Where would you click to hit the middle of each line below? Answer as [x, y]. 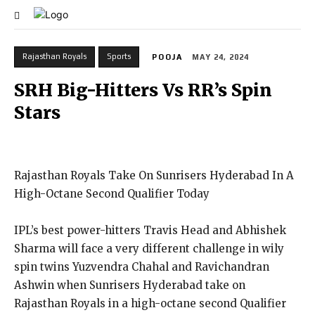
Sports [119, 56]
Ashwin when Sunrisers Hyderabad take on [130, 285]
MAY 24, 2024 [220, 57]
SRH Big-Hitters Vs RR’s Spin [143, 90]
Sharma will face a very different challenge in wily [149, 249]
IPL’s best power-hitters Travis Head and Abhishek [150, 231]
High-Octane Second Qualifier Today [112, 194]
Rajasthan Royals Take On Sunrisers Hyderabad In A [154, 176]
